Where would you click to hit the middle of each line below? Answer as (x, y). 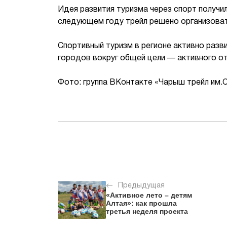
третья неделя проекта (147, 212)
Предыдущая (141, 186)
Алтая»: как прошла (141, 203)
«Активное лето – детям (149, 195)
